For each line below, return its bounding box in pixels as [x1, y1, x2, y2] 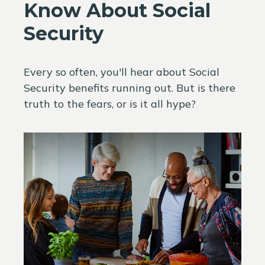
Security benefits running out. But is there [24, 81, 235, 95]
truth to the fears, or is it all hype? [24, 97, 196, 111]
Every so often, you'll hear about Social [24, 65, 219, 79]
